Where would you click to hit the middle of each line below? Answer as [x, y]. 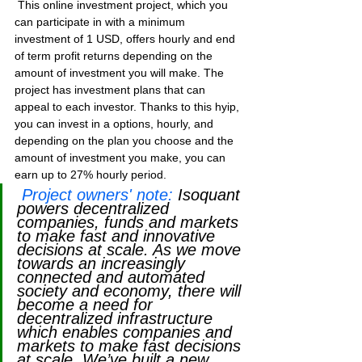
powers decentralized [95, 208]
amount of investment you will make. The [121, 73]
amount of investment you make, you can [122, 158]
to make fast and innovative [118, 236]
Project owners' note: [97, 195]
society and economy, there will [131, 291]
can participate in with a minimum [101, 22]
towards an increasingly [103, 263]
